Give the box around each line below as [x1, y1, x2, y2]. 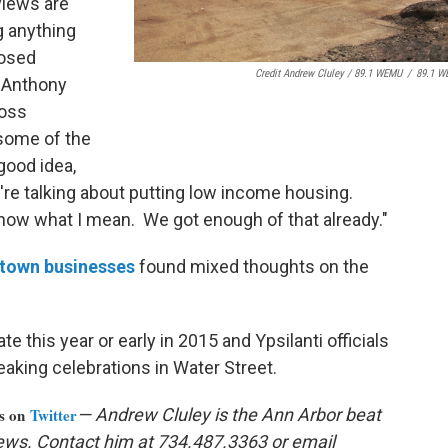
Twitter [30, 404, 77, 427]
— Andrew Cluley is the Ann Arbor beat [77, 404, 381, 426]
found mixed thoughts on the [135, 256, 369, 278]
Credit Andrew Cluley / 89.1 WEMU [255, 66, 402, 80]
